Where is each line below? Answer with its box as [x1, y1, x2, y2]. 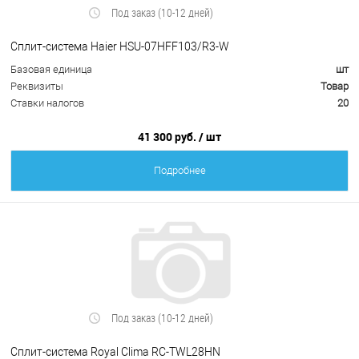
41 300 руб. [138, 129, 199, 145]
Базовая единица [10, 63, 92, 76]
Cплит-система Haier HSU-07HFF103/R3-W [10, 39, 229, 53]
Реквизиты [10, 80, 63, 93]
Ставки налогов [10, 97, 84, 110]
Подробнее [153, 164, 206, 177]
